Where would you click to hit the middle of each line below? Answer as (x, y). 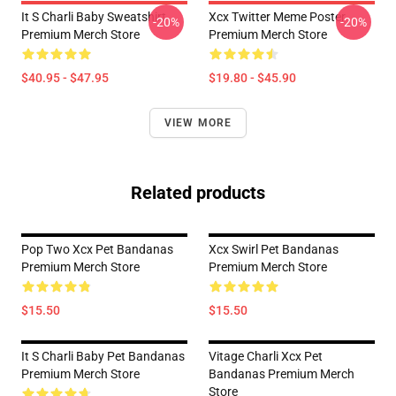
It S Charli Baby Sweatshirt (94, 17)
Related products (198, 193)
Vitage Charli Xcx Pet (266, 356)
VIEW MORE (198, 123)
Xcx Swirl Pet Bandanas (274, 249)
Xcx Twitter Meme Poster (277, 17)
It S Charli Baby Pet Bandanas (103, 356)
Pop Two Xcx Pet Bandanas (97, 249)
